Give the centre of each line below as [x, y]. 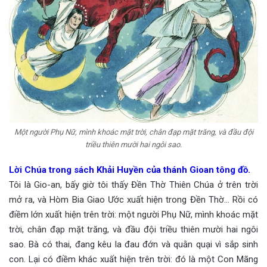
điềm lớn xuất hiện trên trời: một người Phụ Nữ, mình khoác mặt [133, 214]
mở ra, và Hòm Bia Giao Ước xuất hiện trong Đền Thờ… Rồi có [133, 199]
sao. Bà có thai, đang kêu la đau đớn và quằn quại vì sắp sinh [133, 244]
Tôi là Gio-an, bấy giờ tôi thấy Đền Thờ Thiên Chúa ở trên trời [133, 184]
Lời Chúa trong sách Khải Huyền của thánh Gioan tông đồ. [130, 170]
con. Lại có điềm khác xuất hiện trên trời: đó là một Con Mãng [133, 259]
